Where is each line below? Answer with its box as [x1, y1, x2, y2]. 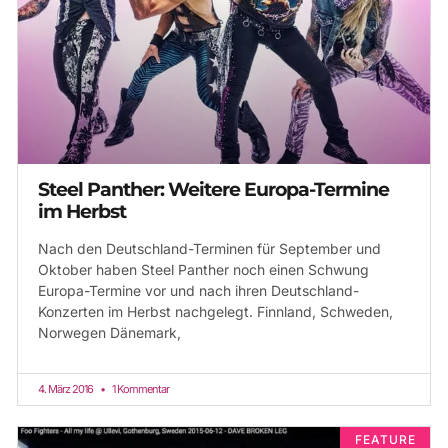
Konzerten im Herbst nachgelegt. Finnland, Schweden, [38, 303, 393, 321]
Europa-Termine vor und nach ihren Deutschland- [38, 282, 359, 300]
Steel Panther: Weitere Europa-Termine [38, 178, 389, 202]
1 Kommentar [110, 382, 169, 397]
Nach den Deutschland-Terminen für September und [38, 240, 381, 258]
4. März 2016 [38, 382, 95, 397]
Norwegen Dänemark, [38, 324, 181, 342]
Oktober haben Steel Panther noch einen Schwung [38, 261, 369, 279]
